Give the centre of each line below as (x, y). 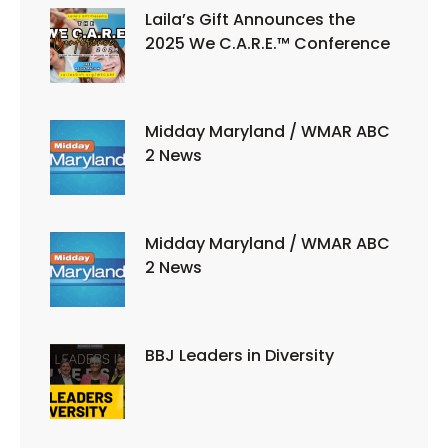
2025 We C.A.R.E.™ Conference (267, 44)
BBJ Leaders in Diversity (239, 356)
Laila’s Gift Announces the (250, 20)
